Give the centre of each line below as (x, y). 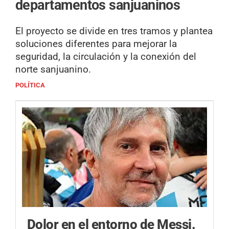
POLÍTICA (30, 85)
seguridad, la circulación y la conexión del (106, 57)
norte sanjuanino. (53, 70)
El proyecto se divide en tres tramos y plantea (114, 31)
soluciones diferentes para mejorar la (96, 44)
